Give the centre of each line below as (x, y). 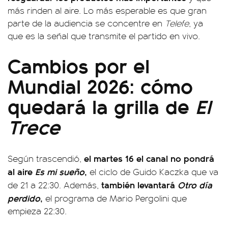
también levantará (139, 184)
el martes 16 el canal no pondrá (149, 158)
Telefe (177, 23)
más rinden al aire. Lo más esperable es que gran (107, 10)
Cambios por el (79, 65)
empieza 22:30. (37, 211)
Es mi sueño (60, 171)
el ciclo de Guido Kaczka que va (153, 172)
